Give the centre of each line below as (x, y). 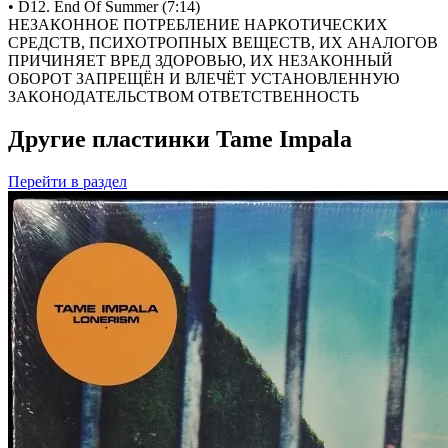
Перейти (37, 182)
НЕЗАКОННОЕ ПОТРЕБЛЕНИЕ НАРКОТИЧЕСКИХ (198, 25)
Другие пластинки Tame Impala (180, 139)
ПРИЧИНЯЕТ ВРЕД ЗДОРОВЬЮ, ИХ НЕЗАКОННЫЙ (200, 61)
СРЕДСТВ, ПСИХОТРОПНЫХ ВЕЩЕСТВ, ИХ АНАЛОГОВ (223, 43)
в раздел (97, 182)
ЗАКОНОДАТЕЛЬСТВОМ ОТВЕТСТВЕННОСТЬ (183, 97)
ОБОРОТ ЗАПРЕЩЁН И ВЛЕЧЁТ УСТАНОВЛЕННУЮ (203, 79)
